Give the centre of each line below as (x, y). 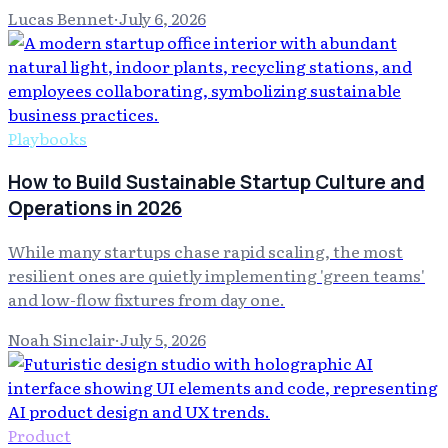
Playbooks (47, 138)
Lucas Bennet (61, 18)
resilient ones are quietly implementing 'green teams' (216, 275)
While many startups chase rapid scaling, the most (205, 251)
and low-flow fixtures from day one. (146, 299)
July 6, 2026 (162, 18)
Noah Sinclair (61, 339)
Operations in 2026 (95, 207)
